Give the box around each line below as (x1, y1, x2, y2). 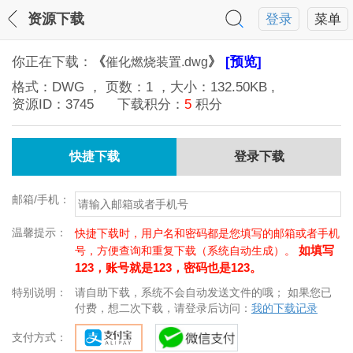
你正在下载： (12, 54, 92, 69)
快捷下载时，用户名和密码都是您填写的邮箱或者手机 (75, 227, 340, 240)
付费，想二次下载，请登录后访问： (75, 302, 251, 314)
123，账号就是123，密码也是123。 (75, 261, 262, 274)
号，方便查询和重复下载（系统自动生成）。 (75, 244, 299, 257)
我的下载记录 (251, 302, 318, 314)
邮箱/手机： (12, 193, 70, 206)
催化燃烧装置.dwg (106, 55, 208, 69)
